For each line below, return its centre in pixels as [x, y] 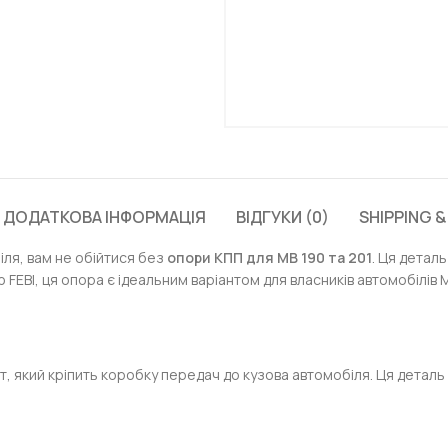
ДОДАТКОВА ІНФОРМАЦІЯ [104, 217]
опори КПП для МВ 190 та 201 [270, 257]
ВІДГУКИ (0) [282, 217]
